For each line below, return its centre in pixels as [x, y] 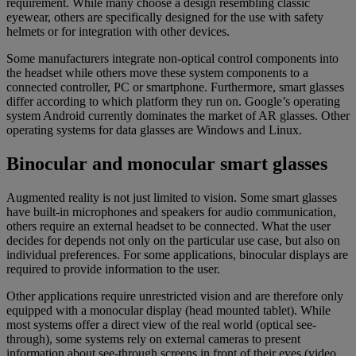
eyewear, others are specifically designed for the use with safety [165, 17]
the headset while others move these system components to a [157, 72]
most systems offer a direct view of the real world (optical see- [161, 324]
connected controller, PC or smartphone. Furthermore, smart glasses [175, 87]
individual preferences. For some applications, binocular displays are [177, 254]
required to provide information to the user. [113, 269]
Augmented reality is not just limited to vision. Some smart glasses [172, 197]
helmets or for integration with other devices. [118, 31]
